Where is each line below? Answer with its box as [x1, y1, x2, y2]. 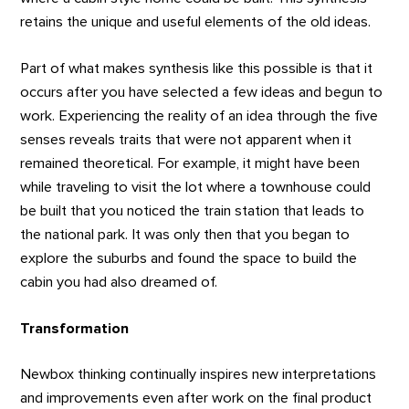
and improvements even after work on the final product [20, 391, 372, 406]
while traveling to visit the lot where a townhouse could [20, 179, 372, 194]
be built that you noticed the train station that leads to [20, 203, 365, 218]
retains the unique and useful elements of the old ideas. [20, 15, 372, 30]
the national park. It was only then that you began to [20, 226, 351, 242]
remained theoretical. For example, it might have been [20, 155, 361, 171]
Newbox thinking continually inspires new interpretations [20, 367, 377, 383]
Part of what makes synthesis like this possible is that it [20, 60, 373, 76]
